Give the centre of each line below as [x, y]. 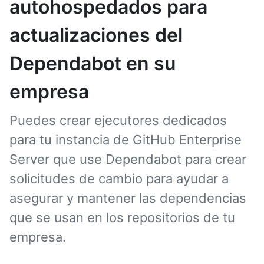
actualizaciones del [96, 35]
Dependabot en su [93, 63]
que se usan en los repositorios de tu [122, 217]
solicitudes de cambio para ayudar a [119, 179]
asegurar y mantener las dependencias [128, 198]
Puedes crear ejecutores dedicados [118, 120]
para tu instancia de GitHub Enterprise [126, 140]
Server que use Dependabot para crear [128, 159]
